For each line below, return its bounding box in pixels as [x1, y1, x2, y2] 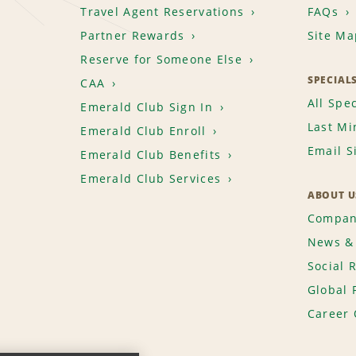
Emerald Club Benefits [80, 147, 222, 163]
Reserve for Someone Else [80, 52, 242, 68]
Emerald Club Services [80, 171, 222, 187]
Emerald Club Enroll [80, 123, 207, 139]
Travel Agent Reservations [80, 4, 245, 20]
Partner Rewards [80, 28, 185, 44]
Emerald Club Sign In [80, 99, 213, 115]
